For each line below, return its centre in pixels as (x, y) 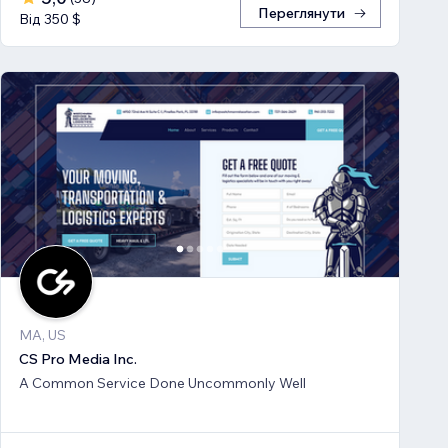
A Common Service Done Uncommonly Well (162, 382)
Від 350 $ (50, 19)
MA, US (42, 334)
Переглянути (301, 13)
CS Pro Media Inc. (78, 358)
